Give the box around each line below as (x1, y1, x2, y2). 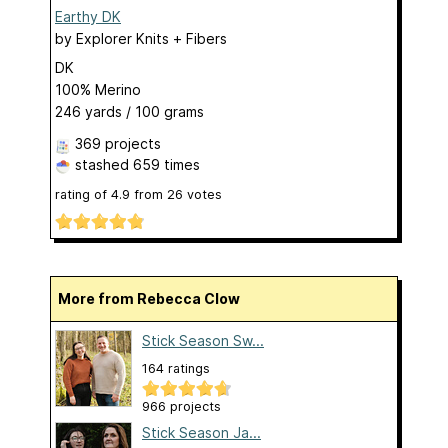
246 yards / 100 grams (55, 103, 204, 121)
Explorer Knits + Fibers (76, 30, 227, 48)
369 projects (75, 135, 161, 153)
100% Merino (55, 81, 141, 99)
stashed (71, 156, 133, 174)
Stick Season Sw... (142, 331, 264, 349)
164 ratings (142, 360, 210, 376)
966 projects (142, 398, 221, 414)
